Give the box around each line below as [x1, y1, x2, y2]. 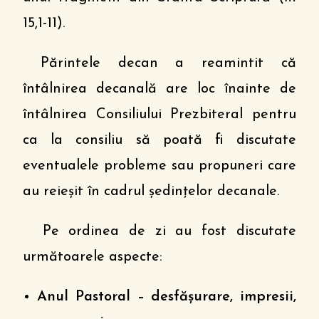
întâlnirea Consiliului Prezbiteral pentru [23, 108, 296, 122]
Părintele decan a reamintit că [23, 56, 296, 70]
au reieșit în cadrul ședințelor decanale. [23, 184, 280, 199]
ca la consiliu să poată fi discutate [23, 133, 296, 147]
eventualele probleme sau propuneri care [23, 159, 296, 173]
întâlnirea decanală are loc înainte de [23, 82, 296, 96]
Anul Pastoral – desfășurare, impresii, [37, 290, 296, 304]
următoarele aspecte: [23, 250, 163, 264]
